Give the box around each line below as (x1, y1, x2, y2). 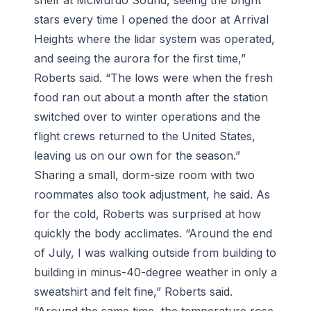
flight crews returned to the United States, (34, 129, 255, 144)
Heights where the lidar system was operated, (34, 32, 275, 47)
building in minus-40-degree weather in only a (34, 265, 277, 280)
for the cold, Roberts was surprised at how (34, 207, 261, 221)
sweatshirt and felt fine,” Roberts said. (34, 285, 233, 299)
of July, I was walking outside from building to (34, 246, 276, 260)
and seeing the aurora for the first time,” (34, 51, 246, 66)
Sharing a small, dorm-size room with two (34, 168, 255, 183)
